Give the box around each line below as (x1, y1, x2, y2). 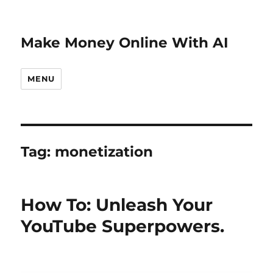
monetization (55, 143, 154, 160)
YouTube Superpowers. (21, 216, 225, 236)
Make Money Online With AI (21, 34, 229, 51)
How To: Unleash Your (21, 194, 213, 215)
